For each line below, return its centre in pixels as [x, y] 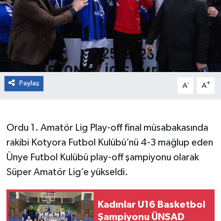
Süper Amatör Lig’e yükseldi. [67, 172]
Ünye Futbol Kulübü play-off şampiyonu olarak [102, 158]
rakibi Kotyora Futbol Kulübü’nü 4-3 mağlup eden [110, 143]
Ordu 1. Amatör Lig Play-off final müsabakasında [107, 128]
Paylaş [29, 83]
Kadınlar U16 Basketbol [151, 204]
